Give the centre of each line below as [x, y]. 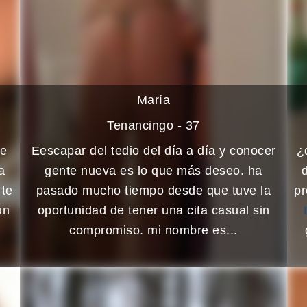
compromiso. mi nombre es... [153, 230]
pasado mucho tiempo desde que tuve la [153, 190]
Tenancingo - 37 [153, 125]
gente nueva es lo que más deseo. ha [153, 170]
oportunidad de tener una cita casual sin [153, 210]
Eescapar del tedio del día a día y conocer [153, 150]
